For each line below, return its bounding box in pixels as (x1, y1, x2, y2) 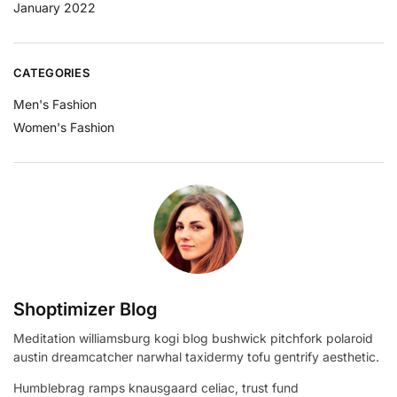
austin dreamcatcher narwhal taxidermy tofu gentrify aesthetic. (13, 349, 379, 365)
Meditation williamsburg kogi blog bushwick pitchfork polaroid (13, 331, 373, 346)
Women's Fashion (13, 119, 114, 135)
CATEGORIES (13, 66, 90, 81)
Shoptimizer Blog (13, 299, 158, 321)
